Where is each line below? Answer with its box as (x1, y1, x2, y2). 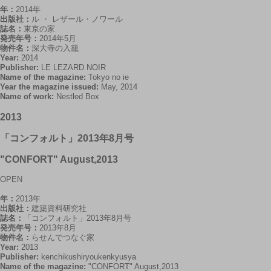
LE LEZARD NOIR (41, 63, 106, 72)
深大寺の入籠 (31, 44, 79, 53)
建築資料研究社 (31, 204, 87, 213)
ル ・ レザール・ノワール (31, 15, 123, 24)
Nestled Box (56, 92, 99, 101)
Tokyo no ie (88, 73, 129, 82)
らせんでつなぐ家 (31, 233, 94, 242)
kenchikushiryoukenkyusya (41, 252, 136, 261)
